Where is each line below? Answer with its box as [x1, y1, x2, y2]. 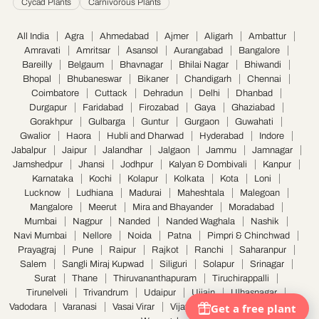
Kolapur [127, 174, 158, 184]
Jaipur [61, 145, 87, 156]
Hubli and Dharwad [106, 131, 184, 142]
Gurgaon [184, 117, 219, 127]
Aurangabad [173, 46, 223, 56]
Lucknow [23, 188, 61, 199]
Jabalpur [11, 145, 46, 156]
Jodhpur [120, 159, 153, 170]
